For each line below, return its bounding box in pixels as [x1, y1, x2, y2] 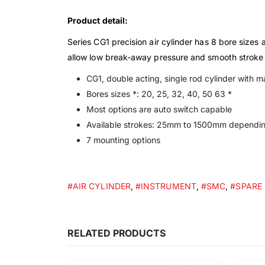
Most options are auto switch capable [86, 104, 232, 115]
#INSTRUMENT [135, 181, 196, 192]
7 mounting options [86, 135, 160, 146]
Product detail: [67, 15, 128, 26]
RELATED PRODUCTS [67, 227, 166, 240]
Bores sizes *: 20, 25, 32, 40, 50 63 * [86, 89, 232, 99]
